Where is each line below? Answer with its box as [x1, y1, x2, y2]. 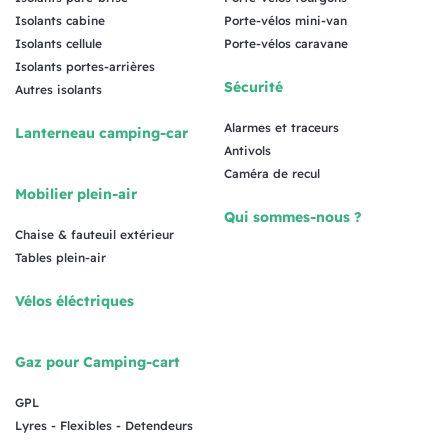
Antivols [224, 142, 271, 158]
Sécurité [224, 77, 283, 96]
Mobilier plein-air [15, 184, 137, 203]
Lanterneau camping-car [15, 123, 188, 142]
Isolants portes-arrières [15, 58, 155, 74]
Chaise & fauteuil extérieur [15, 226, 174, 242]
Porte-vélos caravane [224, 35, 348, 51]
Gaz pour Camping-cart [15, 352, 180, 371]
